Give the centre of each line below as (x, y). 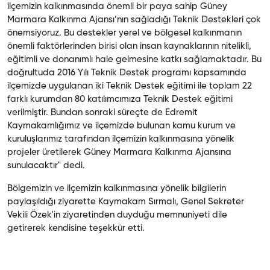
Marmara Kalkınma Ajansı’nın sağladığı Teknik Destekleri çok (134, 20)
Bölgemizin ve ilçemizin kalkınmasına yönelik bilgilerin (117, 188)
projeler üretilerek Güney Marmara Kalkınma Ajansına (119, 152)
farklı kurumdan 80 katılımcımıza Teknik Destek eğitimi (120, 99)
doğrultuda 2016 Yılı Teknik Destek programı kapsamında (127, 73)
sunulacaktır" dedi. (46, 165)
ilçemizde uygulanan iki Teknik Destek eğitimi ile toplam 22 (130, 86)
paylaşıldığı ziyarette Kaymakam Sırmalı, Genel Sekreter (126, 202)
